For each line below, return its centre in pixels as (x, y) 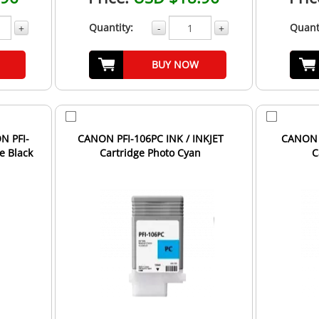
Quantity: (111, 28)
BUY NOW (175, 65)
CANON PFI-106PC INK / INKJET (150, 139)
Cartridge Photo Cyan (151, 153)
